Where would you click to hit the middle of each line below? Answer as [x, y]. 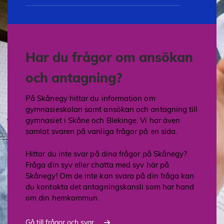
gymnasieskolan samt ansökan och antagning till [112, 109]
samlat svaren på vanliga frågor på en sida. [101, 131]
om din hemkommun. [62, 197]
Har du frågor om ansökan [109, 57]
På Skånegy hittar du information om [90, 98]
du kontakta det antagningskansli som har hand [110, 186]
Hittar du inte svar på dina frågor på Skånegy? [106, 153]
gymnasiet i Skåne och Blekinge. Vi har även [103, 120]
